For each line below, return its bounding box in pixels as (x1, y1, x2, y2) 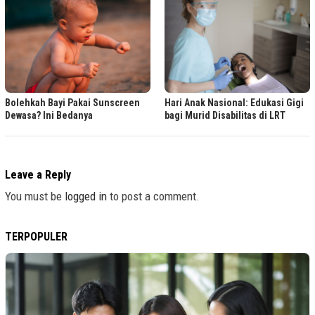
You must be (5, 188, 65, 203)
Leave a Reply (5, 167, 71, 181)
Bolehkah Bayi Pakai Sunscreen (5, 96, 140, 108)
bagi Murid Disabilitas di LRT (165, 109, 285, 121)
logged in (65, 188, 107, 203)
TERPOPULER (5, 229, 67, 243)
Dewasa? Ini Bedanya (5, 109, 93, 121)
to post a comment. (107, 188, 200, 203)
